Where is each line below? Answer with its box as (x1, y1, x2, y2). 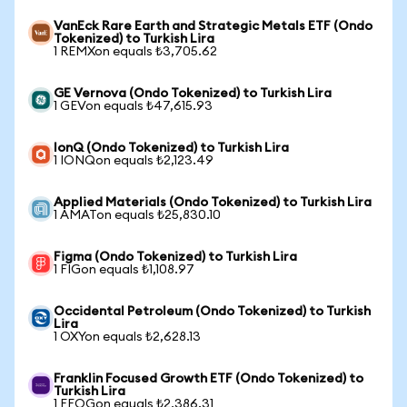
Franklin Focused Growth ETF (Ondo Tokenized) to (54, 372, 363, 385)
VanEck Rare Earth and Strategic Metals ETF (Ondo (54, 20, 372, 33)
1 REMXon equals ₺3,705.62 (54, 45, 217, 58)
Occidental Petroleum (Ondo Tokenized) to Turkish (54, 305, 371, 318)
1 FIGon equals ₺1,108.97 (54, 263, 194, 276)
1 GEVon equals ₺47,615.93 (54, 100, 213, 113)
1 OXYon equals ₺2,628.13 (54, 331, 201, 343)
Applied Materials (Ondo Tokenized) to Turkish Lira (54, 196, 372, 209)
